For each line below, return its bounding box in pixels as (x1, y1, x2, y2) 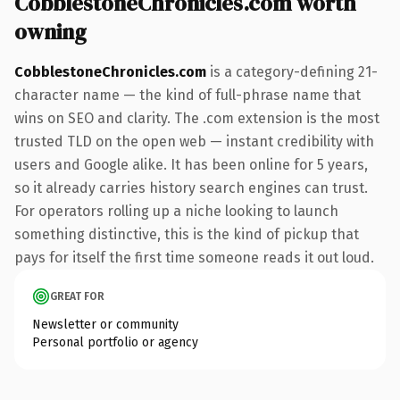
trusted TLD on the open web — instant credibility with (14, 132, 374, 150)
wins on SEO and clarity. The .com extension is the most (14, 109, 379, 127)
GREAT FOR (50, 289, 104, 303)
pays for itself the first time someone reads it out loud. (14, 248, 374, 266)
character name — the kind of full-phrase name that (14, 86, 361, 104)
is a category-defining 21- (206, 62, 378, 80)
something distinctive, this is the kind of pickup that (14, 225, 359, 243)
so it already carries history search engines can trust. (14, 179, 368, 196)
